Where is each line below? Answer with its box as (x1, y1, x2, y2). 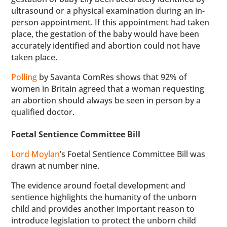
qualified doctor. (11, 106, 75, 118)
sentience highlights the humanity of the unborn (11, 192, 197, 203)
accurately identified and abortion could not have (11, 40, 201, 51)
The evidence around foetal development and (11, 180, 186, 191)
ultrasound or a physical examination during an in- (11, 5, 205, 16)
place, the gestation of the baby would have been (11, 28, 200, 40)
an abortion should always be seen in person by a (11, 95, 201, 106)
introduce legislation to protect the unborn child (11, 215, 197, 226)
